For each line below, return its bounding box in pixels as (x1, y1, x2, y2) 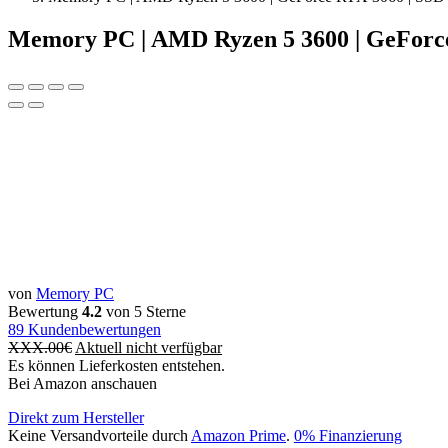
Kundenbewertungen (24, 320, 161, 338)
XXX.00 (8, 338, 64, 356)
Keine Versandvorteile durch (8, 426, 191, 444)
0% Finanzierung (294, 426, 402, 444)
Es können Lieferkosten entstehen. (8, 356, 225, 374)
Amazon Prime (191, 426, 286, 444)
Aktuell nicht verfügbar (75, 338, 222, 356)
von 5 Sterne (102, 302, 186, 320)
